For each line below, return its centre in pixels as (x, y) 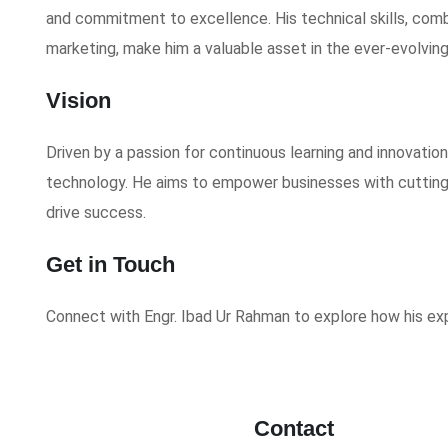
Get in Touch (110, 264)
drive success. (96, 212)
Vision (78, 100)
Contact (294, 428)
